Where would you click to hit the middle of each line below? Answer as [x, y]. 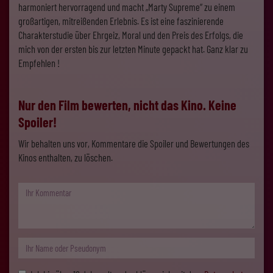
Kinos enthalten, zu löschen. [66, 158]
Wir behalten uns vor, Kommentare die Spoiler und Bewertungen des [134, 144]
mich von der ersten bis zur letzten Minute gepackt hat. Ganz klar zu [133, 49]
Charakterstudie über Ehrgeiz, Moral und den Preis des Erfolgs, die [131, 35]
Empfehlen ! [39, 63]
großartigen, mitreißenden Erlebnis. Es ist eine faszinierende [121, 21]
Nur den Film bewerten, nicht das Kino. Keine [127, 105]
